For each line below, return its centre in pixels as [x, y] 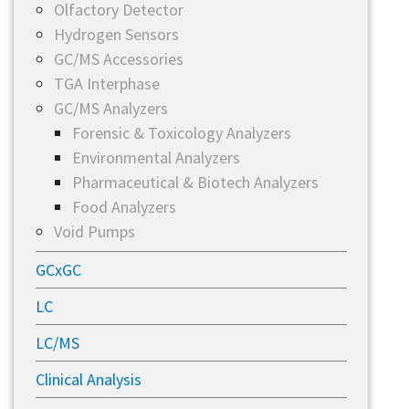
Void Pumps [94, 231]
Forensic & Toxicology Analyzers [181, 133]
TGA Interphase [106, 84]
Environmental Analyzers [156, 157]
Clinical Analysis [88, 379]
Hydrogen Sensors [116, 34]
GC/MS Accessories [118, 59]
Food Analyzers [124, 207]
